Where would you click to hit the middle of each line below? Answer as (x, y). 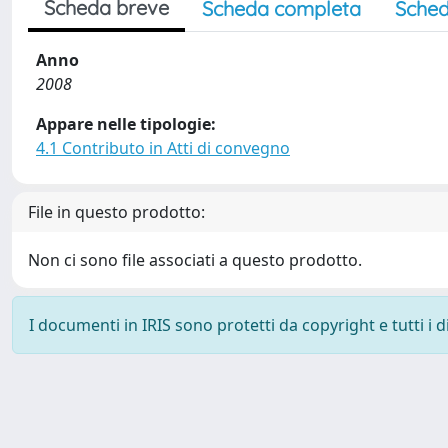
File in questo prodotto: (116, 212)
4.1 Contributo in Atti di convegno (163, 148)
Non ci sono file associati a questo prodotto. (195, 260)
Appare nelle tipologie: (126, 124)
